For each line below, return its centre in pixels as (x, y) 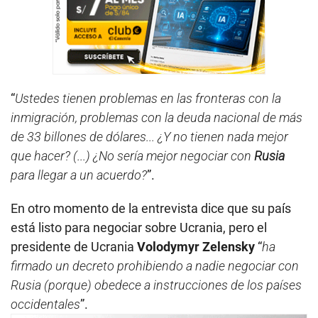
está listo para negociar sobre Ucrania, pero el (139, 227)
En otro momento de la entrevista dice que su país (151, 208)
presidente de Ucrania (74, 246)
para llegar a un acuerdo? (79, 175)
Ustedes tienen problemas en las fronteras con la (148, 98)
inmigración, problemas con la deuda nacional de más (157, 117)
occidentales (45, 304)
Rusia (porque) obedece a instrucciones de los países (156, 285)
